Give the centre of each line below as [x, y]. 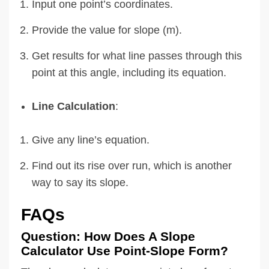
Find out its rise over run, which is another [132, 165]
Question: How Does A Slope [108, 236]
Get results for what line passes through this [137, 56]
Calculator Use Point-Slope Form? [125, 250]
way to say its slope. [80, 182]
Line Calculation [74, 106]
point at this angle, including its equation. [129, 72]
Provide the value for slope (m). [107, 30]
